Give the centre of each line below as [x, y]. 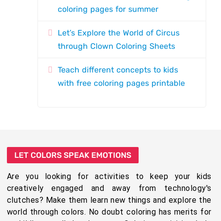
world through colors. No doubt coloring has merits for [109, 212]
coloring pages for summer [110, 9]
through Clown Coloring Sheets [117, 46]
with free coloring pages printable [122, 83]
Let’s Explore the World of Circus [119, 33]
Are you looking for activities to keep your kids [109, 176]
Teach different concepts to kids [118, 70]
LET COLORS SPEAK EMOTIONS [73, 155]
